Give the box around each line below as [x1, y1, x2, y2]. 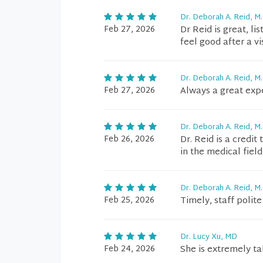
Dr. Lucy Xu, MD [180, 230, 237, 244]
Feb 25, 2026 [104, 193, 154, 208]
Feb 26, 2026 [104, 132, 154, 147]
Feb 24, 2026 [104, 242, 155, 257]
